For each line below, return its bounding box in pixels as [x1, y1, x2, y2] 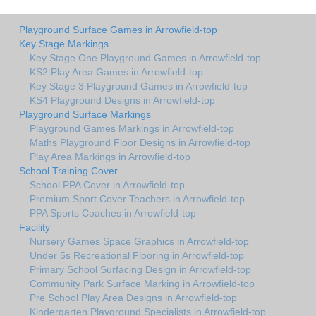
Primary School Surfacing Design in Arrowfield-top [30, 263, 251, 275]
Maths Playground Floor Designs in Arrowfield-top [30, 136, 250, 148]
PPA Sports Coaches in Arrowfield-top [30, 207, 196, 219]
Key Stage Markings [19, 37, 109, 49]
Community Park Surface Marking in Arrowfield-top [30, 277, 255, 289]
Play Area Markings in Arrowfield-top [30, 150, 190, 162]
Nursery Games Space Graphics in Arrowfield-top [30, 235, 249, 247]
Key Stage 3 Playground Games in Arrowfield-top [30, 80, 248, 92]
